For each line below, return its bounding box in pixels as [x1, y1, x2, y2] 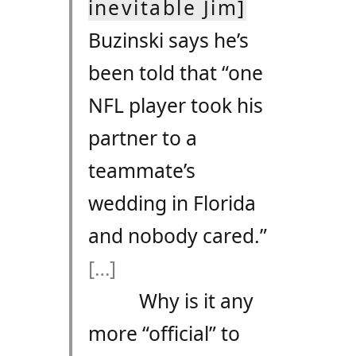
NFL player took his [87, 92, 263, 119]
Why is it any [138, 288, 253, 315]
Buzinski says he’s [87, 27, 249, 54]
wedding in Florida [87, 190, 256, 217]
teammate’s [87, 157, 195, 184]
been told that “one [87, 60, 263, 87]
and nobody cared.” [87, 222, 267, 250]
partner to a [87, 125, 197, 152]
